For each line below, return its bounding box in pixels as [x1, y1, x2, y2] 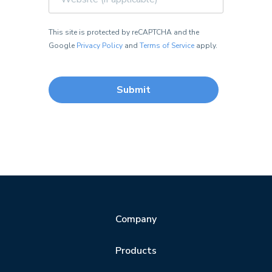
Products [115, 244, 157, 257]
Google [49, 41, 76, 50]
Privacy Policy [76, 41, 123, 50]
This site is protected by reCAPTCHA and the [49, 27, 199, 37]
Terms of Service [140, 41, 194, 50]
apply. [194, 41, 217, 50]
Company [115, 212, 157, 226]
